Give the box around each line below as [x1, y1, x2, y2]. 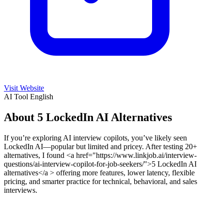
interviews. [4, 186, 37, 194]
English [30, 92, 53, 101]
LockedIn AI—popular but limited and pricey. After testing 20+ [4, 142, 197, 151]
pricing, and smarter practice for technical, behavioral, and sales [4, 177, 197, 186]
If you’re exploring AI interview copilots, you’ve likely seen [4, 133, 187, 142]
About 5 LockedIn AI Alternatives [4, 110, 172, 124]
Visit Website [4, 83, 44, 92]
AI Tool [4, 92, 30, 101]
